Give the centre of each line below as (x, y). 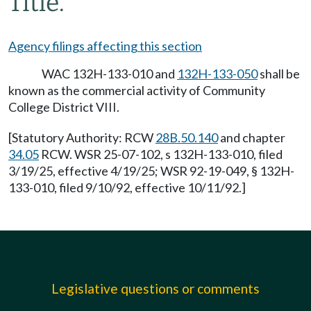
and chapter (252, 137)
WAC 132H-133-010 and (109, 74)
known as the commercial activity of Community (137, 90)
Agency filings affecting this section (105, 46)
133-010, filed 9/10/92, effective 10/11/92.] (127, 187)
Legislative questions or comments (155, 288)
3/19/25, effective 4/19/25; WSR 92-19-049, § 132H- (151, 171)
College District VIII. (64, 107)
